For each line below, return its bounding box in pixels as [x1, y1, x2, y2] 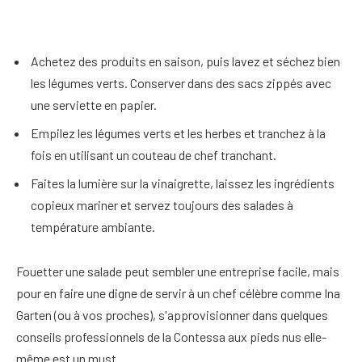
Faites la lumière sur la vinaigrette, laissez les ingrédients [31, 175, 335, 191]
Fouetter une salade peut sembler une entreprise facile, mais [16, 263, 339, 280]
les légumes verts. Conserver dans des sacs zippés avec [31, 74, 331, 90]
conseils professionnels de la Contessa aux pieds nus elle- [16, 329, 326, 345]
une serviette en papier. [31, 96, 157, 112]
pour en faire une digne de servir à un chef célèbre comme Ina [16, 285, 340, 301]
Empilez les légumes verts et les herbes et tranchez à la [31, 124, 326, 141]
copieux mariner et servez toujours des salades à [31, 196, 293, 213]
